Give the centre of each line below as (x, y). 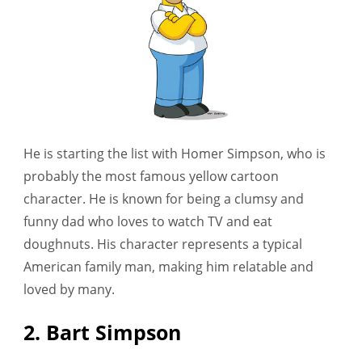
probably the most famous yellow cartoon (151, 176)
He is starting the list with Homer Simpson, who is (175, 153)
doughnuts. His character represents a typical (163, 244)
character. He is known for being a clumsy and (164, 198)
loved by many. (69, 289)
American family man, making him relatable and (168, 266)
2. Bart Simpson (102, 332)
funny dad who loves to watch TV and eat (148, 221)
